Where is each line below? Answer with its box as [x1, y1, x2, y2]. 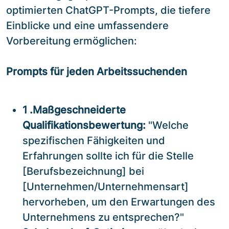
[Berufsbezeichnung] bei [22, 165, 144, 177]
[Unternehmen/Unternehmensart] [22, 180, 189, 193]
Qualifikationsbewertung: [22, 119, 146, 131]
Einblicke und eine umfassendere [6, 19, 169, 32]
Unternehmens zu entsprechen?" [22, 211, 184, 223]
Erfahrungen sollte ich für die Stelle [22, 149, 194, 162]
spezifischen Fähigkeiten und [22, 134, 165, 147]
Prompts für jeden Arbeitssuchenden [6, 65, 187, 78]
